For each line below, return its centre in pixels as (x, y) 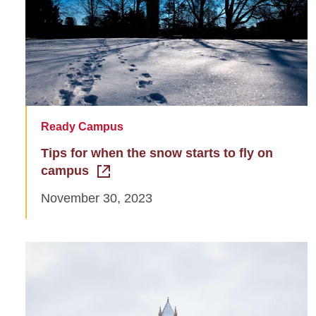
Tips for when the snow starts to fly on (157, 153)
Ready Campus (82, 126)
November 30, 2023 (97, 198)
